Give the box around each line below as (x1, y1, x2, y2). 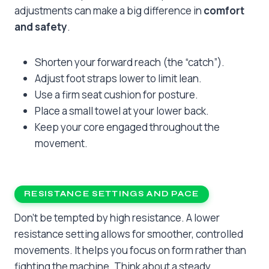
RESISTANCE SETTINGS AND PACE (24, 189, 199, 199)
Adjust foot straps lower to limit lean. (35, 71, 202, 85)
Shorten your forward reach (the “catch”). (35, 55, 225, 69)
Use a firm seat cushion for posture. (35, 87, 198, 101)
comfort (204, 3, 244, 17)
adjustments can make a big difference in (14, 3, 204, 17)
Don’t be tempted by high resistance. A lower (14, 211, 220, 225)
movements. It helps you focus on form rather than (14, 243, 246, 258)
